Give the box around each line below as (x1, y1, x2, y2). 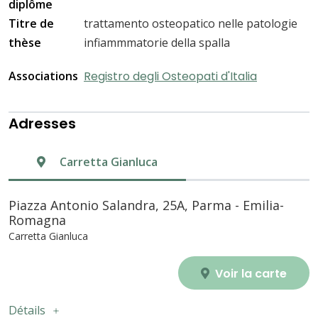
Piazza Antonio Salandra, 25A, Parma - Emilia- (9, 197, 284, 214)
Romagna (9, 212, 66, 229)
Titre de (9, 16, 54, 32)
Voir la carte (212, 265, 287, 283)
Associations (9, 68, 78, 84)
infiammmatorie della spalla (84, 35, 230, 51)
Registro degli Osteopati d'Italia (84, 68, 257, 85)
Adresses (9, 114, 76, 134)
